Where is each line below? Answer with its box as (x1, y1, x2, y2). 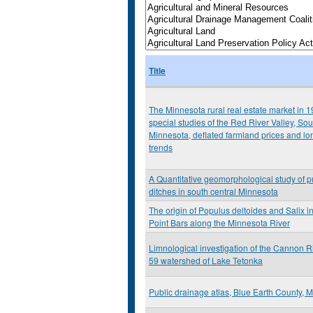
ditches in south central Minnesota (149, 185, 278, 197)
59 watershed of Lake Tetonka (149, 254, 263, 266)
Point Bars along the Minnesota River (149, 217, 290, 228)
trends (149, 141, 173, 153)
